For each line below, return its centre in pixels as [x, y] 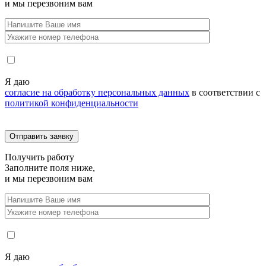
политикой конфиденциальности [72, 103]
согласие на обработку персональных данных [97, 92]
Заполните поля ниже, [50, 167]
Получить [26, 157]
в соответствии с [225, 92]
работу [61, 157]
